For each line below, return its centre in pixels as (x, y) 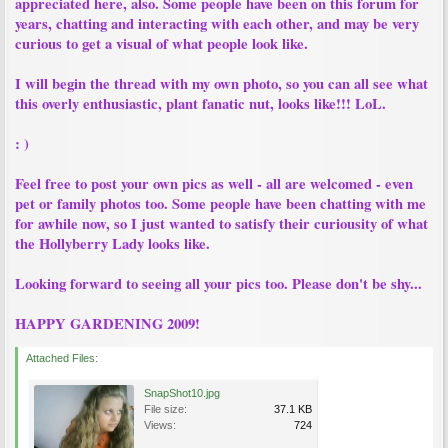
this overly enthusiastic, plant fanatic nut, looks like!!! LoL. (200, 103)
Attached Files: (62, 358)
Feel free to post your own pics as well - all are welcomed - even (214, 183)
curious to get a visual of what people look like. (161, 43)
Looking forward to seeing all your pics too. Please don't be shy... (218, 283)
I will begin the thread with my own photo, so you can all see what (221, 83)
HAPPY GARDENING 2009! (107, 323)
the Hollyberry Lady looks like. (112, 243)
